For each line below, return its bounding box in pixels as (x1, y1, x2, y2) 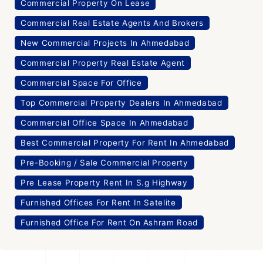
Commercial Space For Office (21, 77, 142, 87)
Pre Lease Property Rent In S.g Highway (21, 177, 188, 187)
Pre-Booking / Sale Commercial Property (21, 157, 188, 167)
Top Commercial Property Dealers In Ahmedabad (21, 97, 222, 107)
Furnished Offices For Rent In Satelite (21, 197, 176, 207)
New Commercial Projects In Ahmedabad (21, 38, 190, 48)
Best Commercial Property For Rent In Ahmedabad (21, 137, 229, 147)
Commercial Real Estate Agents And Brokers (21, 18, 204, 28)
